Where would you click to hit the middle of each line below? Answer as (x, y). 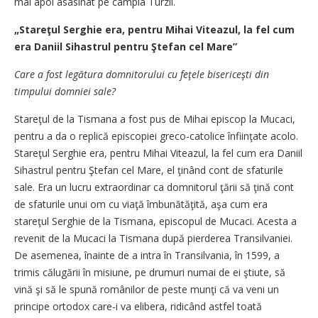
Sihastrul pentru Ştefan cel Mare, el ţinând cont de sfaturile (149, 170)
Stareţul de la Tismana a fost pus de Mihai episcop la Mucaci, (155, 119)
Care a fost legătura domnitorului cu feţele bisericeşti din (142, 74)
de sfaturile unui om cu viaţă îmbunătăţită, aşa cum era (141, 204)
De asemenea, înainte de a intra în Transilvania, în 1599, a (147, 255)
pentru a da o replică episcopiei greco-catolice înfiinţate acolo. (156, 136)
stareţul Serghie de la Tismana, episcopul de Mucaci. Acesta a (155, 221)
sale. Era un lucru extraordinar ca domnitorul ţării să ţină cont (154, 187)
